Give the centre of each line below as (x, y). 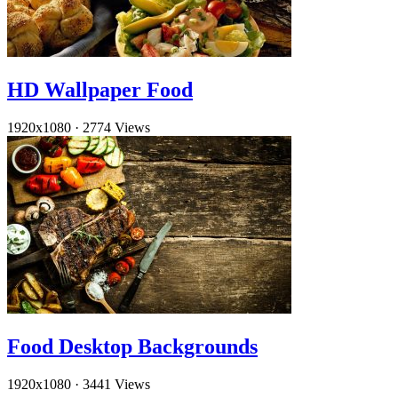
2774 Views (116, 128)
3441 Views (116, 384)
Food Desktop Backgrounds (132, 346)
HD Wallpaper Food (100, 90)
